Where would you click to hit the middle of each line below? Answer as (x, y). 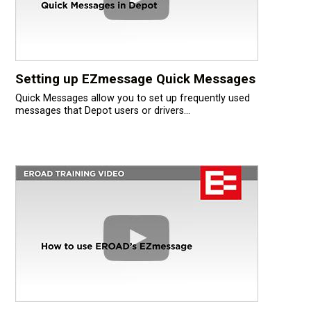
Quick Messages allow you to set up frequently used (132, 99)
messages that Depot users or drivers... (102, 111)
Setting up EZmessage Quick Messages (135, 79)
